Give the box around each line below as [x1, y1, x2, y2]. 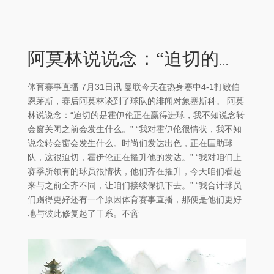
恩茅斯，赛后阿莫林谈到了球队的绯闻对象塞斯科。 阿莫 [28, 95, 244, 106]
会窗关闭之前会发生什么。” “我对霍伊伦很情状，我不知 [28, 124, 242, 134]
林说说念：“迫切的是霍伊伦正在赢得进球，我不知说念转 [28, 109, 245, 120]
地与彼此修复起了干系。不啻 [28, 208, 139, 218]
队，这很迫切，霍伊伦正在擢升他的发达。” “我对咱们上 [28, 152, 242, 162]
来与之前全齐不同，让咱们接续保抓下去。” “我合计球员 [28, 180, 242, 190]
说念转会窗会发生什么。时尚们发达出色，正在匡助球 [28, 138, 233, 148]
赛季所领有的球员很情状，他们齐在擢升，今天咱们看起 [28, 166, 242, 176]
